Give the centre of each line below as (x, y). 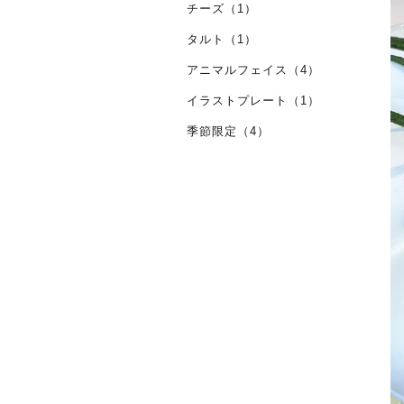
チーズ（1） (222, 9)
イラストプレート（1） (253, 101)
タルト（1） (222, 39)
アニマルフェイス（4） (253, 70)
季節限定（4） (228, 131)
